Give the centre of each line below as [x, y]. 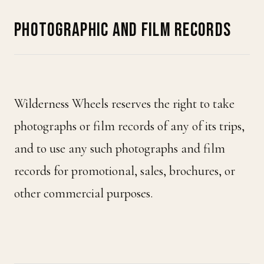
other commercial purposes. [83, 193]
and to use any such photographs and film [120, 148]
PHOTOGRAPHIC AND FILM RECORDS [123, 30]
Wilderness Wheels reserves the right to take [124, 104]
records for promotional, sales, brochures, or [125, 171]
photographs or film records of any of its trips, [129, 126]
